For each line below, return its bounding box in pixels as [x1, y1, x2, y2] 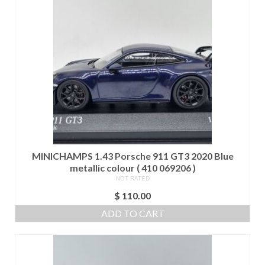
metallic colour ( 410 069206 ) [69, 161, 196, 173]
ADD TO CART [101, 207, 164, 219]
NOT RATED [115, 174, 150, 182]
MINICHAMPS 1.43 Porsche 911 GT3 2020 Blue [31, 150, 234, 161]
